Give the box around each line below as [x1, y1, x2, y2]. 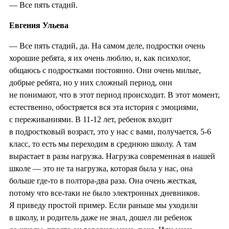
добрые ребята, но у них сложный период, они [9, 78, 172, 87]
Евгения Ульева [9, 20, 68, 30]
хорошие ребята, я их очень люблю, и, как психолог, [9, 53, 191, 62]
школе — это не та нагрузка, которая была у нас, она [9, 164, 193, 173]
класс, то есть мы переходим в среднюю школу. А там [9, 139, 196, 148]
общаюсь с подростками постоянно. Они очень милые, [9, 65, 201, 75]
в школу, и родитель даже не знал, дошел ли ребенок [9, 213, 192, 222]
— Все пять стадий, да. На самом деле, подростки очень [9, 41, 205, 50]
